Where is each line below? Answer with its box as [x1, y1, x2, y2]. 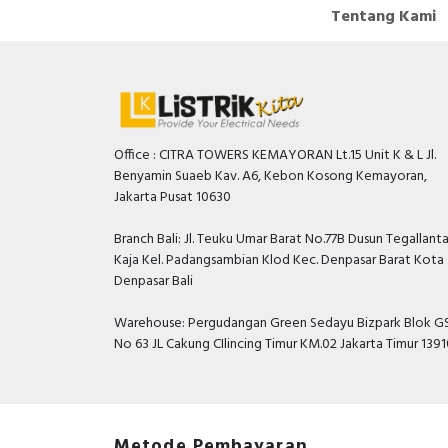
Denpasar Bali [114, 270, 193, 293]
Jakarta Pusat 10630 [114, 186, 231, 209]
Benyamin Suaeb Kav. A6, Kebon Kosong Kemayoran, [114, 165, 427, 188]
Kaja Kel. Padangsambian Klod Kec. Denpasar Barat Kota [114, 249, 444, 272]
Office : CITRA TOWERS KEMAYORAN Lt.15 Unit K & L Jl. [114, 144, 436, 167]
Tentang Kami [331, 4, 436, 30]
